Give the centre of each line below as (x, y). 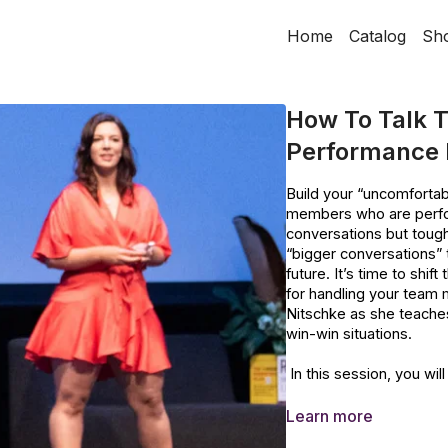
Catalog (377, 36)
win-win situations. (351, 334)
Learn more (329, 416)
